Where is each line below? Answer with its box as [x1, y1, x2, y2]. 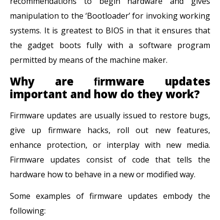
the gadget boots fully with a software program [10, 40, 210, 51]
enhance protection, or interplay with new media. [10, 139, 210, 150]
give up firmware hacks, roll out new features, [10, 124, 210, 136]
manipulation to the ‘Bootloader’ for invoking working [10, 10, 210, 22]
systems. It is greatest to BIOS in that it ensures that [10, 25, 210, 36]
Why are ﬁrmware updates [10, 73, 210, 88]
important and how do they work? [10, 86, 200, 101]
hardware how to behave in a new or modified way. [10, 168, 195, 180]
